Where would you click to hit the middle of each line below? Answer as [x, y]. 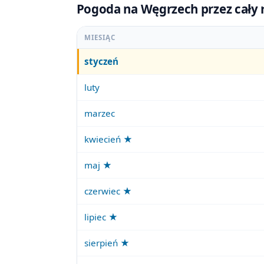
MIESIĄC [100, 38]
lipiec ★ [101, 217]
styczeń [102, 62]
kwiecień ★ [109, 139]
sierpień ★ [107, 243]
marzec [100, 113]
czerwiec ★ [108, 191]
